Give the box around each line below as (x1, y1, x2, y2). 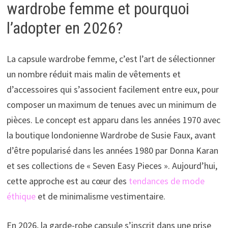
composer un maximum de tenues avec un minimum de (6, 98, 216, 110)
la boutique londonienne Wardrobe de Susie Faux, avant (6, 129, 216, 141)
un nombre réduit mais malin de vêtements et (6, 68, 181, 80)
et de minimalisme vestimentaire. (35, 190, 165, 202)
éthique (6, 190, 36, 202)
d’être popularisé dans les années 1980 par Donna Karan (6, 144, 218, 156)
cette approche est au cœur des (6, 175, 129, 187)
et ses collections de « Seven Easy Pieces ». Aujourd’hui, (6, 159, 217, 172)
